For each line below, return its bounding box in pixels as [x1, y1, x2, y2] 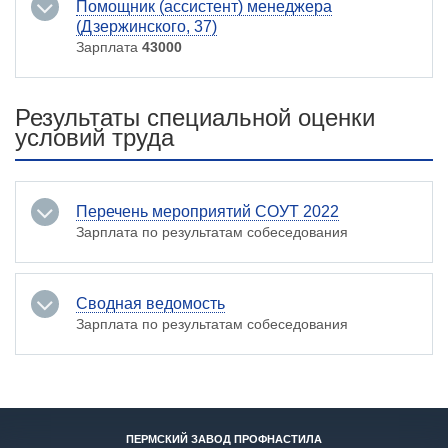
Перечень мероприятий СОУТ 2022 [76, 203, 339, 220]
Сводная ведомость [76, 295, 225, 312]
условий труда [15, 124, 174, 151]
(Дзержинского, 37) [76, 18, 217, 35]
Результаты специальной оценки [15, 104, 375, 131]
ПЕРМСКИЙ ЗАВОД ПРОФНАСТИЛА [126, 433, 322, 445]
